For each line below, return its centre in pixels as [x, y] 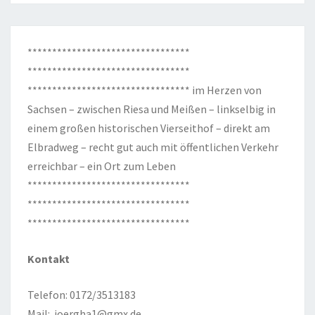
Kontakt [49, 258]
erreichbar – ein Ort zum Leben [102, 166]
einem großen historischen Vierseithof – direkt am [149, 128]
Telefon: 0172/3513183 [82, 294]
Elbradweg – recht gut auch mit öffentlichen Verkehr [153, 147]
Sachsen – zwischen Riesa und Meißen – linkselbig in [152, 109]
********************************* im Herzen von [144, 90]
